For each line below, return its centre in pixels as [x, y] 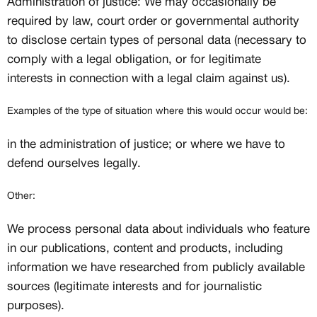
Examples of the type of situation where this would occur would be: [157, 111]
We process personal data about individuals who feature [158, 230]
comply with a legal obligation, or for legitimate [134, 60]
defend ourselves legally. [74, 164]
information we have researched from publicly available [156, 268]
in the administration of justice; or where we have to [146, 145]
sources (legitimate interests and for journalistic [134, 287]
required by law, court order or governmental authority [153, 22]
